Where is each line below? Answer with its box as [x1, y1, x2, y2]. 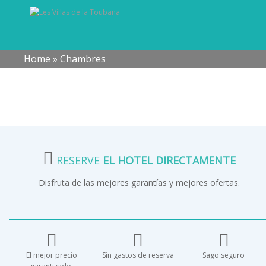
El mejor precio [26, 250, 78, 260]
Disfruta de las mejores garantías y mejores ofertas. [38, 177, 240, 188]
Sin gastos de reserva [102, 250, 174, 260]
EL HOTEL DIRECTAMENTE [102, 153, 236, 167]
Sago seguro [202, 250, 245, 260]
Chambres [60, 52, 106, 65]
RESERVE [53, 153, 103, 167]
